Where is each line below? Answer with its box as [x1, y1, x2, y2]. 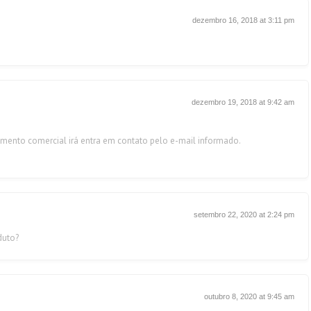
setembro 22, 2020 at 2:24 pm [194, 210, 294, 219]
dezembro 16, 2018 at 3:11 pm [192, 16, 294, 24]
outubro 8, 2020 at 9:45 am [204, 292, 294, 301]
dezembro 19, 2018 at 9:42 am [192, 98, 294, 106]
